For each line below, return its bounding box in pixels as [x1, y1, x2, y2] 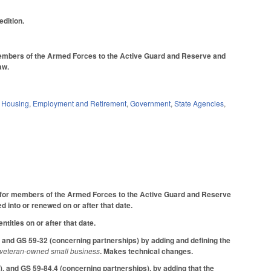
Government [130, 98, 171, 109]
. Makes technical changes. [100, 245, 194, 256]
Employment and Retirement [33, 98, 127, 109]
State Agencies [174, 98, 224, 109]
